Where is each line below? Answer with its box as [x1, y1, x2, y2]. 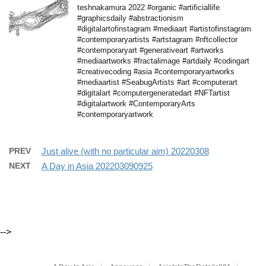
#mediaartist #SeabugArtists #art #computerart [77, 77, 237, 87]
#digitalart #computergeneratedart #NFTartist [77, 88, 230, 97]
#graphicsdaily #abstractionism [77, 13, 183, 23]
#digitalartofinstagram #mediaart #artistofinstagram [77, 24, 251, 33]
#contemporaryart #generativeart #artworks [77, 45, 224, 55]
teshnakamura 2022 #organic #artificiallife [77, 2, 220, 12]
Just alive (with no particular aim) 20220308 [42, 145, 209, 156]
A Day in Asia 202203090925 [42, 160, 153, 171]
